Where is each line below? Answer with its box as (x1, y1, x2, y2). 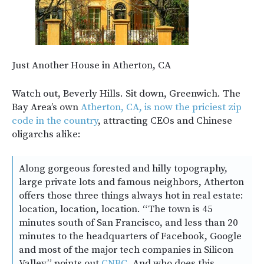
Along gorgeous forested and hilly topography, (19, 162, 227, 175)
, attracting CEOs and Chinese (98, 114, 232, 127)
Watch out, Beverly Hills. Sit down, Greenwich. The (12, 87, 240, 100)
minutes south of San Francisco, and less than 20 (19, 216, 238, 229)
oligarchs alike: (12, 128, 81, 141)
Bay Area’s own (12, 101, 81, 114)
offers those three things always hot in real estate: (19, 189, 243, 202)
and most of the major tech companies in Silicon (19, 243, 233, 256)
